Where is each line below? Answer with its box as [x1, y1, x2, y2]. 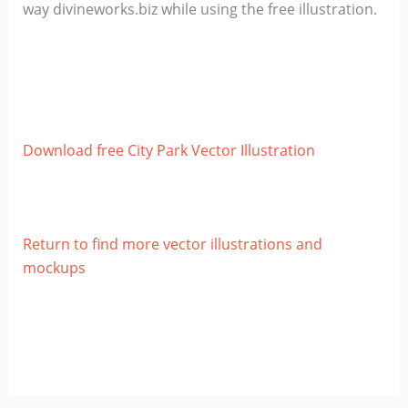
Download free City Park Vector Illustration [22, 139, 315, 160]
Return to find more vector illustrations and [22, 233, 322, 254]
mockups [22, 257, 86, 278]
